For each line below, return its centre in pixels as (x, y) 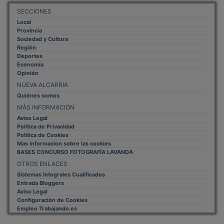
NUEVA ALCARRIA (42, 71)
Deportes (30, 42)
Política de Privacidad (46, 113)
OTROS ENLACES (42, 150)
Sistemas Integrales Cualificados (61, 161)
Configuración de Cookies (52, 186)
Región (26, 34)
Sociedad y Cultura (42, 25)
